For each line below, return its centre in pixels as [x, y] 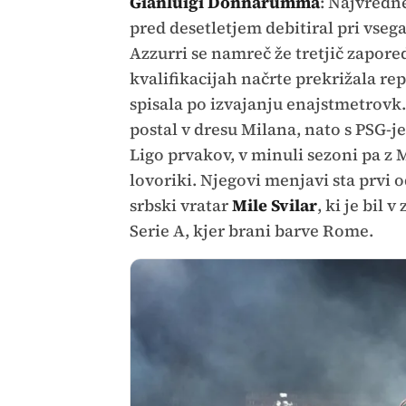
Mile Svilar [274, 205]
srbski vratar [180, 205]
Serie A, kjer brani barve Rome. [251, 230]
